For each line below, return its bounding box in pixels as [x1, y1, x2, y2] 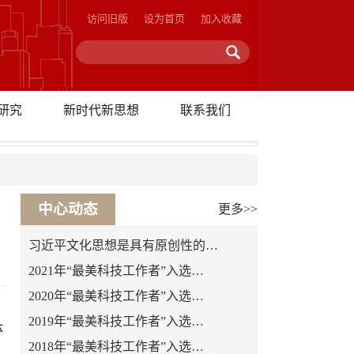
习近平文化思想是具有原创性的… [28, 239, 218, 252]
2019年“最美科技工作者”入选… [28, 314, 204, 328]
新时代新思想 [63, 104, 139, 117]
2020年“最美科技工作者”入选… [28, 289, 204, 303]
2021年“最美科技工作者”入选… [28, 264, 204, 277]
